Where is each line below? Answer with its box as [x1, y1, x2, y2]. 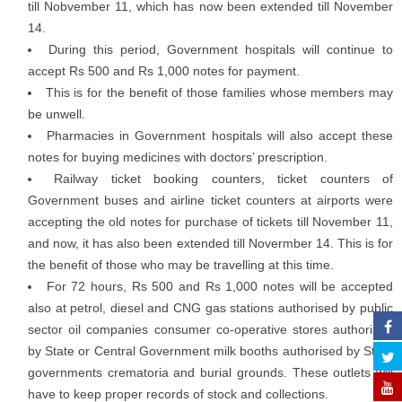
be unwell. [28, 107, 85, 121]
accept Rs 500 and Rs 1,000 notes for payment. [28, 64, 300, 78]
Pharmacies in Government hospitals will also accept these [47, 128, 393, 143]
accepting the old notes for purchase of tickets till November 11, [28, 214, 393, 229]
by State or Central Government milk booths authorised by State [28, 344, 393, 358]
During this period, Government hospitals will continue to [48, 42, 393, 57]
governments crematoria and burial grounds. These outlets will [28, 365, 393, 380]
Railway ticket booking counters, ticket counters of [54, 171, 394, 186]
